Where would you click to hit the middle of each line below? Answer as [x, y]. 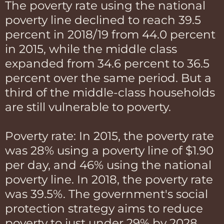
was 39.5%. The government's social [106, 194]
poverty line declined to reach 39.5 [103, 20]
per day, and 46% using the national [108, 165]
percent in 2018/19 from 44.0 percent [110, 34]
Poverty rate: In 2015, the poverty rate [109, 136]
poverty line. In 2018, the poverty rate [109, 179]
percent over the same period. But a [108, 78]
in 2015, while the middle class [91, 49]
